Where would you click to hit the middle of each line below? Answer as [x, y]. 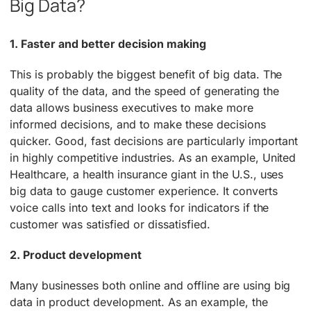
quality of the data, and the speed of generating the [144, 91]
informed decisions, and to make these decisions [138, 124]
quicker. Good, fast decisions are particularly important [154, 141]
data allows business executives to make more [132, 107]
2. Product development [76, 254]
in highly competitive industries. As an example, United [153, 157]
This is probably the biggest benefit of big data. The [146, 74]
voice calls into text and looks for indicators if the [140, 207]
